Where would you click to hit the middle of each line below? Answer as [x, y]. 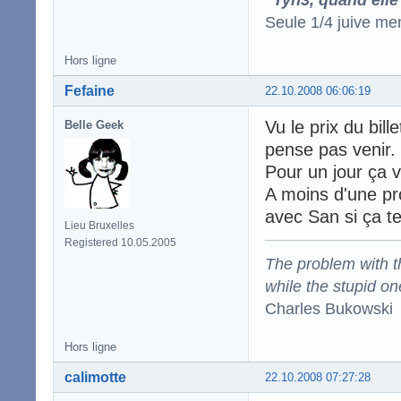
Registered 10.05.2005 [120, 242]
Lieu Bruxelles [99, 225]
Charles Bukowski [329, 308]
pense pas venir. [330, 149]
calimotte [95, 377]
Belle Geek [94, 124]
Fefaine [90, 90]
